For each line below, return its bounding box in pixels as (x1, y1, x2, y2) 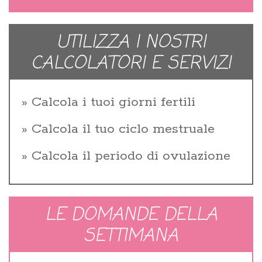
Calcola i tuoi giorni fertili (32, 94, 195, 111)
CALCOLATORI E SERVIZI (31, 50, 231, 78)
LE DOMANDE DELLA (44, 202, 218, 229)
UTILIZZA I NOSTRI (56, 29, 206, 57)
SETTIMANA (84, 223, 178, 250)
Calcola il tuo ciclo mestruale (32, 121, 215, 138)
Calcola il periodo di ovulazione (32, 148, 230, 165)
